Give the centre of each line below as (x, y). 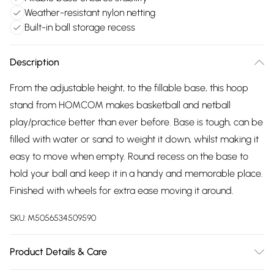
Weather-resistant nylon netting (90, 13)
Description (35, 62)
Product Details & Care (58, 252)
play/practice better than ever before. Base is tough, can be (136, 122)
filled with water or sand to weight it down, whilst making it (134, 139)
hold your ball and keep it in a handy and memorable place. (136, 173)
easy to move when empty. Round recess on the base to (129, 156)
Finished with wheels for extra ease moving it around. (122, 191)
